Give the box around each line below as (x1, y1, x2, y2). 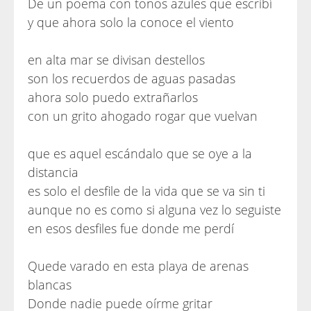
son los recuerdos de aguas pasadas (28, 70, 235, 87)
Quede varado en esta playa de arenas (28, 258, 249, 274)
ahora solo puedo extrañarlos (28, 89, 198, 106)
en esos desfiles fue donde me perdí (28, 220, 234, 237)
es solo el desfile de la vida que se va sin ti (28, 183, 265, 199)
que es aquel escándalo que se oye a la (28, 145, 252, 162)
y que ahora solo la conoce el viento (28, 14, 234, 31)
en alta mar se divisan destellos (28, 51, 205, 68)
